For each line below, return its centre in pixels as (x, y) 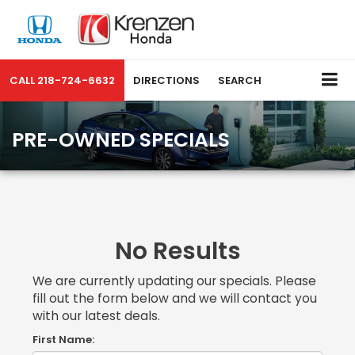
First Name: (63, 339)
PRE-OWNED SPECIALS (121, 139)
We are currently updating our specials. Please (174, 281)
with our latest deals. (96, 315)
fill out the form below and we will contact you (175, 298)
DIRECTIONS (166, 80)
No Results (177, 251)
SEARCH (240, 80)
